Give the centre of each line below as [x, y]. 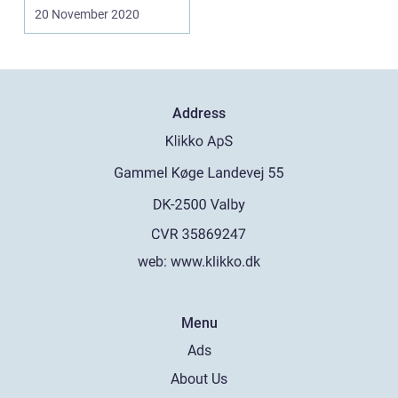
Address [199, 113]
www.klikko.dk [215, 261]
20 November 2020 [87, 14]
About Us [199, 378]
